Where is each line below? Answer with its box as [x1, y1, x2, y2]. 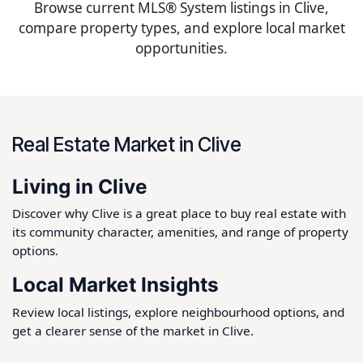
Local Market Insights [12, 272, 219, 297]
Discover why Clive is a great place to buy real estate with [12, 205, 346, 222]
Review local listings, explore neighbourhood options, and [12, 303, 344, 320]
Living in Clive [12, 173, 147, 199]
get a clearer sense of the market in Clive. [12, 322, 254, 339]
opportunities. [135, 38, 228, 58]
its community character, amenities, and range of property [12, 224, 348, 241]
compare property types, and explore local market [18, 18, 345, 37]
